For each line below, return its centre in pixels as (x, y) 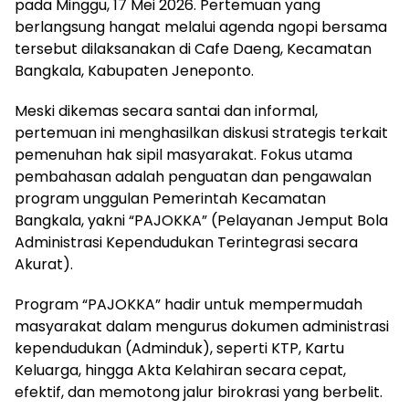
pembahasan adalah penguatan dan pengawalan (193, 177)
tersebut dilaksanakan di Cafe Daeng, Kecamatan (193, 49)
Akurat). (44, 265)
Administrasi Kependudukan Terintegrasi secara (186, 243)
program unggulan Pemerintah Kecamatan (170, 199)
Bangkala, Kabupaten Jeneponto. (134, 71)
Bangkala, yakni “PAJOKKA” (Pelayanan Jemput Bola (201, 221)
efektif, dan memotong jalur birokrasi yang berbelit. (199, 393)
